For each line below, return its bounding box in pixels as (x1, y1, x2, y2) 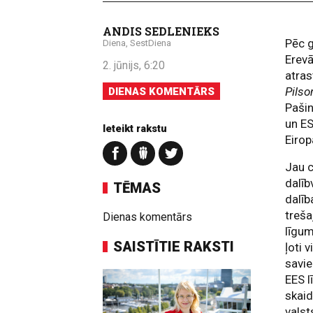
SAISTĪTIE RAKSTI (113, 238, 234, 255)
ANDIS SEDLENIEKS (103, 23, 219, 38)
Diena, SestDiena (103, 37, 171, 48)
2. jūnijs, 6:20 (103, 58, 165, 72)
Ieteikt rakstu (103, 122, 167, 135)
